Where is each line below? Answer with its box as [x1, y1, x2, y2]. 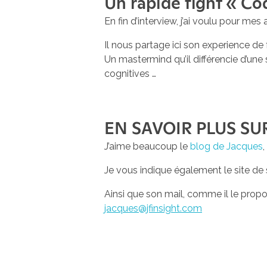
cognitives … [104, 67, 156, 79]
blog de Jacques [190, 140, 263, 152]
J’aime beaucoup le [104, 140, 190, 152]
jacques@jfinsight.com [104, 202, 202, 214]
